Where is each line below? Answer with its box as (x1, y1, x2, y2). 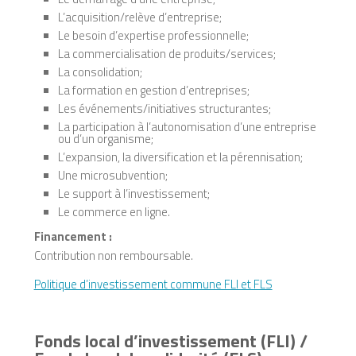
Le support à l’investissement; (57, 184, 210, 203)
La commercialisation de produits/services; (57, 44, 276, 63)
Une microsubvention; (57, 166, 168, 184)
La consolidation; (57, 63, 142, 81)
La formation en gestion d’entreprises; (57, 81, 250, 99)
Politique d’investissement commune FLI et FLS (33, 275, 273, 293)
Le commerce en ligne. (57, 203, 170, 221)
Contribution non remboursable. (33, 246, 193, 265)
